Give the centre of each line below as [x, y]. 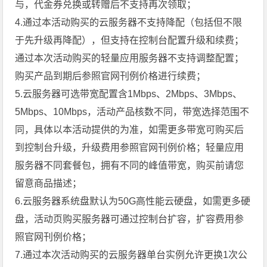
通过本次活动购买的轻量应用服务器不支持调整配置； [130, 58]
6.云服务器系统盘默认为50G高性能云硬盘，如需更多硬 [133, 201]
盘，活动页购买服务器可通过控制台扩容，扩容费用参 [130, 219]
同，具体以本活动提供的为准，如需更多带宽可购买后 [130, 129]
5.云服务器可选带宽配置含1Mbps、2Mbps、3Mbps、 [129, 94]
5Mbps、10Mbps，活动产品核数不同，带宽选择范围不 [132, 111]
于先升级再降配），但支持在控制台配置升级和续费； [130, 40]
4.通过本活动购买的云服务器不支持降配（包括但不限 [129, 22]
